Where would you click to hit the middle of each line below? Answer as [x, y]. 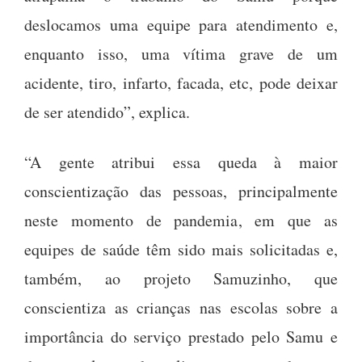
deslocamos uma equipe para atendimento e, [181, 24]
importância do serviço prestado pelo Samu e [181, 336]
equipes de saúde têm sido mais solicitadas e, [181, 249]
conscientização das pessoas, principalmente [181, 191]
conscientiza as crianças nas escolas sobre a [181, 307]
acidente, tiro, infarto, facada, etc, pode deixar [181, 82]
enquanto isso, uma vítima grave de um [181, 53]
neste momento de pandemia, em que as [181, 220]
